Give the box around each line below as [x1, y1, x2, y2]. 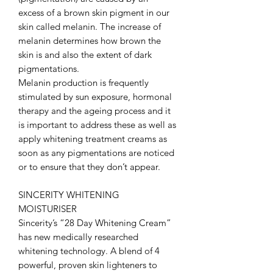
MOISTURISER [18, 203, 77, 215]
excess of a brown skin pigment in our [18, 7, 169, 19]
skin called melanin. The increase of [18, 21, 161, 33]
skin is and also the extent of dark [18, 49, 152, 61]
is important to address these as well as [18, 119, 176, 131]
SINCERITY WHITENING [18, 189, 119, 201]
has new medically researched [18, 231, 138, 243]
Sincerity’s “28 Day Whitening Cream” [18, 217, 171, 229]
